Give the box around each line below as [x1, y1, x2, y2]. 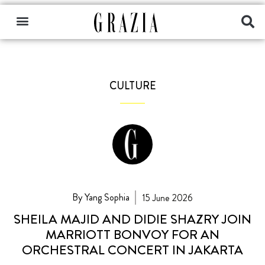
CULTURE [109, 78, 156, 93]
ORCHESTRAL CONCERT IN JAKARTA [22, 240, 243, 259]
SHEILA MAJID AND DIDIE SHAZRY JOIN [14, 209, 251, 228]
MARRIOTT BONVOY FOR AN [46, 225, 219, 244]
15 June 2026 [142, 190, 193, 205]
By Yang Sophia [72, 190, 130, 204]
